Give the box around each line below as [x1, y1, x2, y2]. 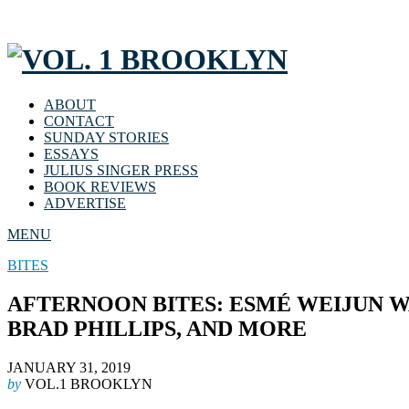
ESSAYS [44, 145, 99, 162]
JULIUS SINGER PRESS [44, 162, 198, 178]
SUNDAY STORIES [44, 129, 169, 145]
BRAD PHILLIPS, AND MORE [7, 316, 307, 341]
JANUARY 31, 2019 [7, 359, 131, 375]
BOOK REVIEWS [44, 178, 156, 194]
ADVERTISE [44, 194, 126, 211]
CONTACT [44, 112, 114, 129]
